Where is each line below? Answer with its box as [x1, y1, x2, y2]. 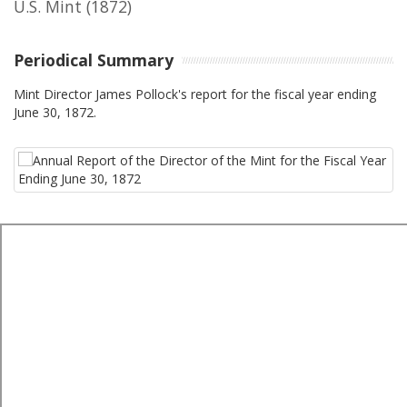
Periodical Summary [14, 49, 174, 71]
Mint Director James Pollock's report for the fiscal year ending [14, 84, 376, 103]
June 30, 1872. [14, 103, 96, 121]
